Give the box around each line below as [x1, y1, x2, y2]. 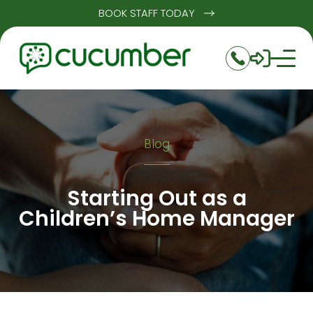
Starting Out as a [66, 184, 247, 213]
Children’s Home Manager [18, 204, 295, 233]
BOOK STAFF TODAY [99, 6, 196, 21]
